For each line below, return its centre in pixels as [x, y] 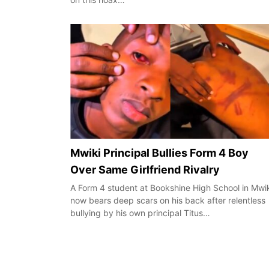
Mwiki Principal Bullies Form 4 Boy [159, 153]
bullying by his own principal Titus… [140, 213]
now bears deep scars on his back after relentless [168, 201]
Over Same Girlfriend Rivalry [145, 170]
